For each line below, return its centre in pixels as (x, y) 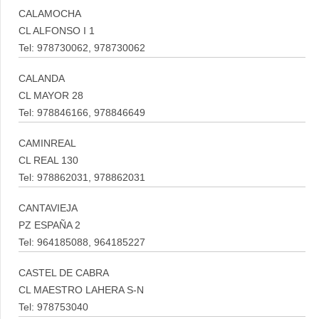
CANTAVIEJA (48, 208)
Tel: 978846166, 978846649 (82, 113)
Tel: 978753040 (53, 307)
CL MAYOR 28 (51, 96)
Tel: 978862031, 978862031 (82, 178)
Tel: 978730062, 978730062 (82, 48)
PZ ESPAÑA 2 (49, 225)
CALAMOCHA (50, 14)
